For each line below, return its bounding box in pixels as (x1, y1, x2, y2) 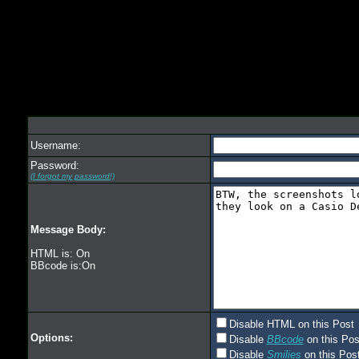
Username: (30, 139, 81, 151)
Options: (30, 332, 73, 344)
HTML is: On (30, 248, 90, 260)
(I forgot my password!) (30, 171, 115, 180)
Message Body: (30, 224, 106, 236)
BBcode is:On (30, 260, 95, 272)
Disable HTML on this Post (228, 318, 354, 330)
